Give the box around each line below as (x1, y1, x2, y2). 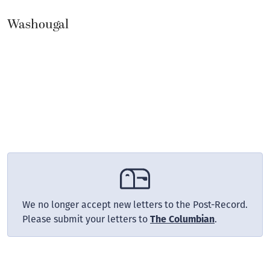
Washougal (7, 14, 69, 34)
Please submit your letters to (22, 213, 150, 225)
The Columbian (150, 213, 215, 225)
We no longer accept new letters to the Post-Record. (22, 198, 248, 210)
